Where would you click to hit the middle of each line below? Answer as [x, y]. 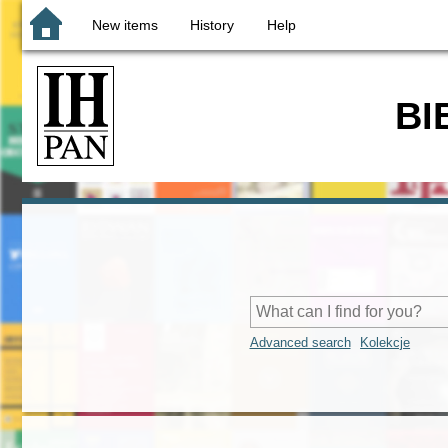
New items [124, 25]
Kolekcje [385, 343]
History [212, 25]
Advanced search [300, 343]
